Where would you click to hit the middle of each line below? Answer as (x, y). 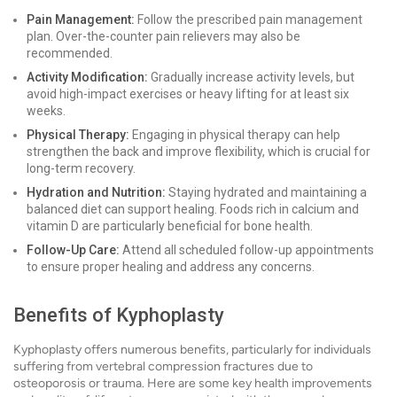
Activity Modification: (87, 77)
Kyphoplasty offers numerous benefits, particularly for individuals (192, 350)
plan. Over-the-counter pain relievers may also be (163, 36)
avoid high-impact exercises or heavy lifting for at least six (188, 94)
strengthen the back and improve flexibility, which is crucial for (198, 152)
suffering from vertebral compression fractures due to (163, 366)
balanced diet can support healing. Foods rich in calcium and (193, 209)
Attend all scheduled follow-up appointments (247, 250)
